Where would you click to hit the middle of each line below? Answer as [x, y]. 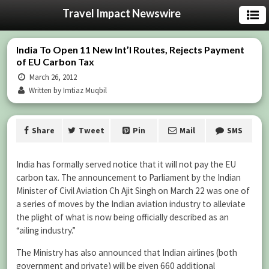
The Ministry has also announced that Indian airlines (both [127, 253]
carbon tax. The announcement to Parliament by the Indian [128, 177]
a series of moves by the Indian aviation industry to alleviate [131, 204]
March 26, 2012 [53, 77]
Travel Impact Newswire [121, 13]
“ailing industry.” [46, 230]
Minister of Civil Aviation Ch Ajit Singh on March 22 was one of [133, 191]
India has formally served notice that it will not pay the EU [126, 164]
